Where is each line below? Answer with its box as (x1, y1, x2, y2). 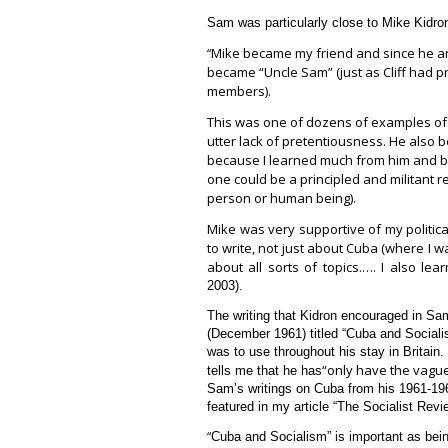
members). (207, 81, 271, 100)
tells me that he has (207, 362, 322, 378)
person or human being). (207, 188, 356, 207)
